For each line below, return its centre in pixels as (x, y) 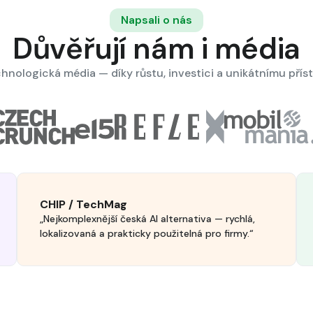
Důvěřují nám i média (156, 49)
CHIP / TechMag (83, 204)
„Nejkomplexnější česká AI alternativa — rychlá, (147, 219)
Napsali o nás (156, 20)
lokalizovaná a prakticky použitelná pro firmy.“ (147, 233)
